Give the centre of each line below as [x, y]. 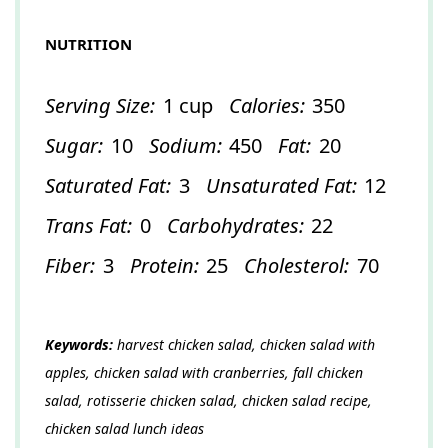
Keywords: [79, 344]
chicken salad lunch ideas [124, 428]
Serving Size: [100, 105]
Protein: [164, 265]
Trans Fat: [88, 225]
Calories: [266, 105]
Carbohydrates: [235, 225]
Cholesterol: [296, 265]
